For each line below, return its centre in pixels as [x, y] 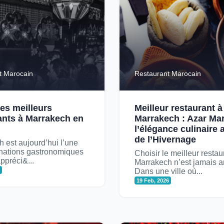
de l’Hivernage [165, 139]
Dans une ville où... [168, 171]
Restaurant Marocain [168, 73]
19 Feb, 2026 [153, 180]
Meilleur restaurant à [178, 108]
